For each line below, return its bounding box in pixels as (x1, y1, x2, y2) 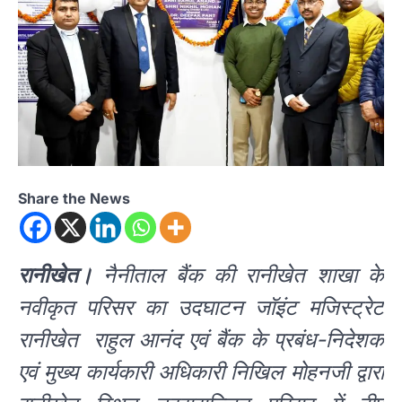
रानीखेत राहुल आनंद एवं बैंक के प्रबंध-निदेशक (18, 326, 384, 353)
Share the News (18, 188, 130, 207)
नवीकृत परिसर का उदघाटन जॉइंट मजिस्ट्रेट (18, 293, 384, 320)
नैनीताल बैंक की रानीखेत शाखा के (92, 261, 384, 288)
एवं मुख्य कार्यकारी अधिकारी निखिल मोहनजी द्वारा (18, 358, 384, 385)
